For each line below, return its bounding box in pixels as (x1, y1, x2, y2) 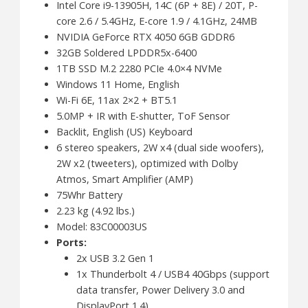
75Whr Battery (56, 188, 122, 201)
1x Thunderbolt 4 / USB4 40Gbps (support (76, 267, 269, 280)
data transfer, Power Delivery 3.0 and (76, 283, 245, 296)
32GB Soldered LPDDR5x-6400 (56, 45, 197, 59)
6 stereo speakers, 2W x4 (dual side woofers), (56, 140, 264, 154)
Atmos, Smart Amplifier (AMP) (56, 172, 193, 186)
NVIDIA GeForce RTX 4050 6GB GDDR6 (56, 30, 234, 43)
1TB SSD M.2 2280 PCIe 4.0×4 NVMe (56, 61, 222, 75)
